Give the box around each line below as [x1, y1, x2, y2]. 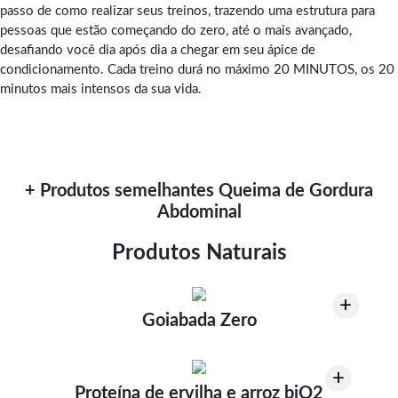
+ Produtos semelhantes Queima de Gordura [25, 181, 373, 200]
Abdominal [156, 203, 242, 221]
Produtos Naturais [111, 242, 287, 264]
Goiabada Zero [141, 311, 257, 330]
